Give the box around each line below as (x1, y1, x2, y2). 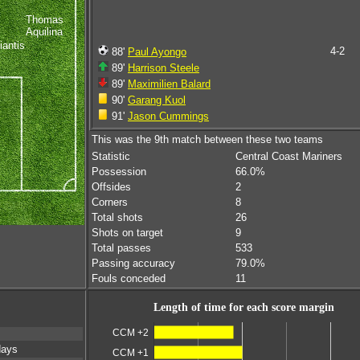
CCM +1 (112, 346, 149, 358)
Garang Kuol (128, 94, 186, 106)
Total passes (92, 242, 151, 254)
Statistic (92, 150, 130, 162)
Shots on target (92, 227, 163, 239)
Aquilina (26, 26, 63, 38)
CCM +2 (112, 327, 149, 338)
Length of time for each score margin (153, 301, 334, 313)
